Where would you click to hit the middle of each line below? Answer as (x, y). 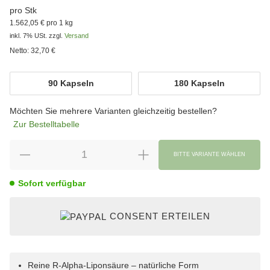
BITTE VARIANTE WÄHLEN (209, 155)
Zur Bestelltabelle (46, 124)
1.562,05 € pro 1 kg (41, 23)
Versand (77, 35)
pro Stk (23, 10)
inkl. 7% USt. (28, 35)
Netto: (19, 50)
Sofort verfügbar (52, 183)
